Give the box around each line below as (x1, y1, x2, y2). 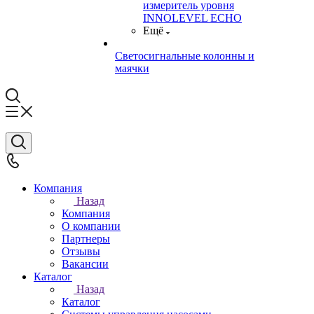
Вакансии (62, 258, 109, 270)
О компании (62, 220, 121, 232)
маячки (115, 62, 149, 74)
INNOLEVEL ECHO (143, 12, 242, 24)
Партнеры (62, 233, 110, 245)
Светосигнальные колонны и (115, 50, 254, 62)
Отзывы (62, 245, 100, 257)
